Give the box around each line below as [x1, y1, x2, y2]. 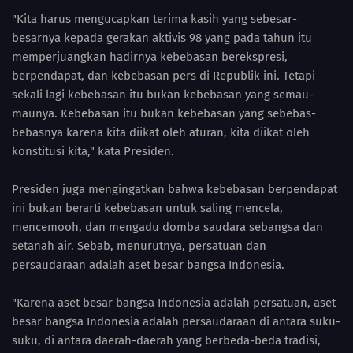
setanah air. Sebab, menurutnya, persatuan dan [12, 238, 266, 253]
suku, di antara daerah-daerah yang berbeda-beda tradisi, [12, 333, 321, 347]
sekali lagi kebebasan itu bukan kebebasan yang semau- [12, 87, 314, 102]
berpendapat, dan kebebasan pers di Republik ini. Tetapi [12, 68, 315, 83]
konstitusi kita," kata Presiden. [12, 143, 174, 158]
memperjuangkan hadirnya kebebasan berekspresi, [12, 49, 288, 64]
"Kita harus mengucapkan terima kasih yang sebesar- [12, 11, 297, 26]
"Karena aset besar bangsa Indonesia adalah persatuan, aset [12, 295, 336, 310]
